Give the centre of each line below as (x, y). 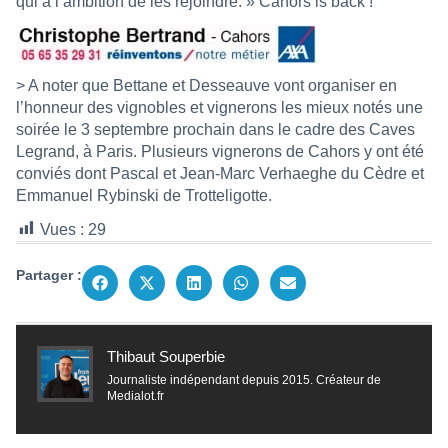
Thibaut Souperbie (166, 356)
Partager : (49, 274)
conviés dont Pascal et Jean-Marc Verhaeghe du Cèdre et (220, 173)
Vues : (62, 229)
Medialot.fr (135, 395)
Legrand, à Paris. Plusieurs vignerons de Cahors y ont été (220, 151)
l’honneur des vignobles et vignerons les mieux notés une (219, 107)
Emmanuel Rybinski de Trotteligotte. (144, 195)
